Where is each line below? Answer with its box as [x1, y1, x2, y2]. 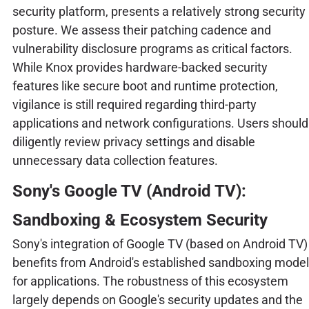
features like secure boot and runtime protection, [12, 79, 278, 94]
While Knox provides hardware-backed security [12, 60, 268, 75]
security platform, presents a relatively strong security [12, 4, 306, 19]
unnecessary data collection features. [12, 153, 218, 168]
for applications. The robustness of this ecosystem [12, 273, 288, 288]
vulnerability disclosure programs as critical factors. [12, 41, 292, 57]
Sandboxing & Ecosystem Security [12, 210, 268, 230]
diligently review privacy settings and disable [12, 134, 255, 150]
